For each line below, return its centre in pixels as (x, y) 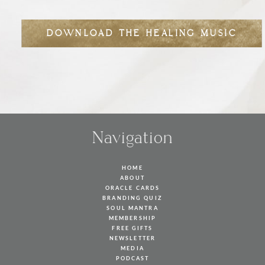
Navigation (132, 138)
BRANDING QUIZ (132, 198)
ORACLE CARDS (132, 188)
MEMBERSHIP (132, 218)
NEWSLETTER (132, 238)
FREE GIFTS (132, 228)
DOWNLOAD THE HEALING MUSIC (142, 33)
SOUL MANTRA (132, 208)
